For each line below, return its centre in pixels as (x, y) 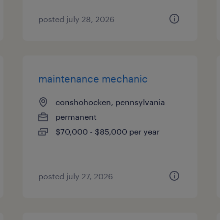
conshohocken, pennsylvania (110, 102)
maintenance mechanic (93, 79)
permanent (76, 117)
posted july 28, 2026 (77, 19)
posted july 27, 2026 (76, 176)
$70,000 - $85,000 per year (108, 131)
